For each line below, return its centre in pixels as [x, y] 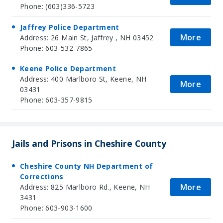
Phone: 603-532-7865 [56, 48]
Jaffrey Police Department [70, 27]
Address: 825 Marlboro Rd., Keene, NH [85, 187]
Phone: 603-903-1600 [56, 208]
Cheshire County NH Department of [87, 166]
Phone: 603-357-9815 [56, 100]
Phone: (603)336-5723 [57, 6]
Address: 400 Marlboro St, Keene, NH [83, 79]
